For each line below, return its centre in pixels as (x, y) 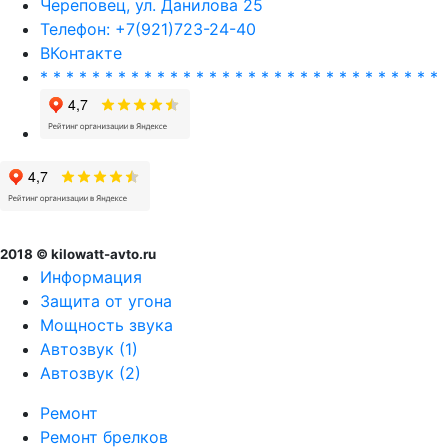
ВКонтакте (81, 53)
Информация (91, 277)
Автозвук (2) (90, 373)
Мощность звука (106, 325)
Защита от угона (106, 301)
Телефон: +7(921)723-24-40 (148, 29)
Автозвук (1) (89, 349)
